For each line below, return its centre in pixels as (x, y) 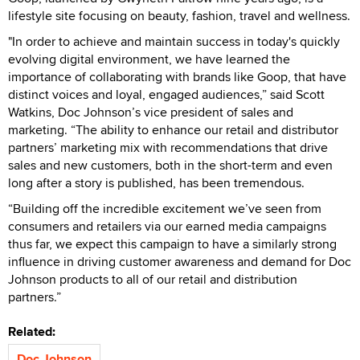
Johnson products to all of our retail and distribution (153, 280)
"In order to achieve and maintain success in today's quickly (174, 42)
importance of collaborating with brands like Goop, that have (177, 77)
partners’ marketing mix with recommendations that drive (168, 148)
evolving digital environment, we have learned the (149, 59)
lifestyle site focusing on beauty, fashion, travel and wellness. (179, 16)
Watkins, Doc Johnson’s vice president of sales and (151, 112)
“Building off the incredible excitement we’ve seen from (165, 209)
